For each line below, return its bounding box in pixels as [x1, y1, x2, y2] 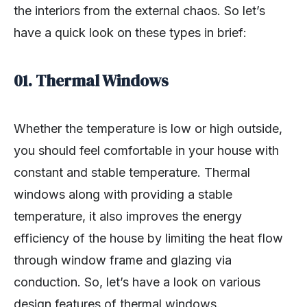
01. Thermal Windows [14, 70, 169, 93]
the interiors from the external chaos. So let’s [14, 3, 265, 19]
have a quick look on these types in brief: [14, 25, 247, 40]
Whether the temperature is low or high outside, [14, 121, 282, 136]
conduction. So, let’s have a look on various [14, 275, 260, 290]
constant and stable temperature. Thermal [14, 165, 250, 180]
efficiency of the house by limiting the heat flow [14, 231, 283, 246]
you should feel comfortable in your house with [14, 143, 279, 158]
